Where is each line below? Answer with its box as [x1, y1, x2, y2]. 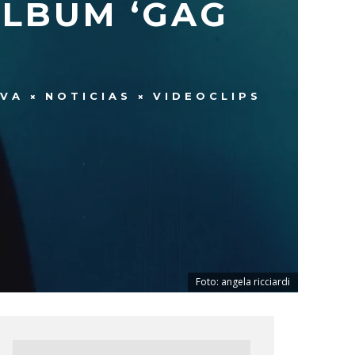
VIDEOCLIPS [152, 89, 261, 102]
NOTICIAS [44, 89, 132, 102]
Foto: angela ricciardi [196, 275, 290, 288]
